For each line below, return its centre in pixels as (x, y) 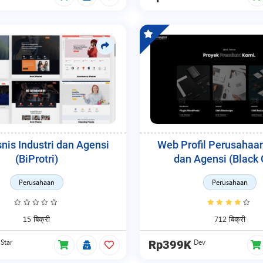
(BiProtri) (36, 159)
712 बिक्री (230, 218)
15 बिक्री (37, 218)
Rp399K (170, 245)
